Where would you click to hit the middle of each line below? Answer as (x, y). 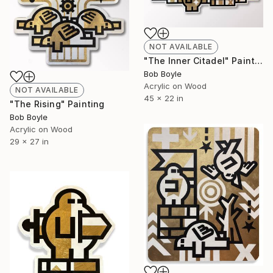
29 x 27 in (29, 141)
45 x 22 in (164, 98)
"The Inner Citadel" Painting (259, 60)
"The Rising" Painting (57, 104)
